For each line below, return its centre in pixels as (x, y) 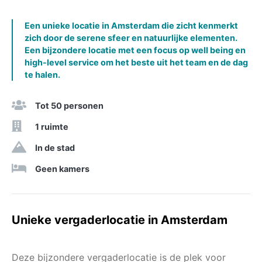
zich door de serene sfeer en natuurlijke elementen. (131, 37)
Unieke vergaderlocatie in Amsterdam (120, 220)
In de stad (55, 147)
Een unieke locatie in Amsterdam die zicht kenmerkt (131, 25)
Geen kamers (62, 168)
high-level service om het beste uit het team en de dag (136, 62)
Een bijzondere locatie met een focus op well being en (135, 50)
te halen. (42, 74)
